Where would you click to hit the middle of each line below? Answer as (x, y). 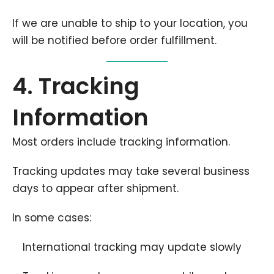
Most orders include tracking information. (121, 142)
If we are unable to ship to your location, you (130, 23)
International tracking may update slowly (132, 247)
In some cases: (52, 218)
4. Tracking (76, 86)
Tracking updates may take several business (131, 171)
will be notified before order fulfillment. (114, 40)
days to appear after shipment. (95, 188)
